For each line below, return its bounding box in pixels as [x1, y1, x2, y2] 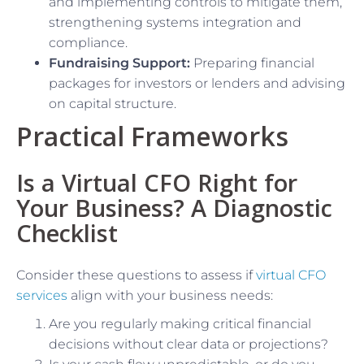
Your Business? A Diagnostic [16, 191, 332, 223]
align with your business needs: [67, 287, 273, 303]
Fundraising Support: [49, 54, 190, 71]
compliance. [49, 34, 128, 50]
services [16, 287, 67, 303]
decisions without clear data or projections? [49, 336, 328, 352]
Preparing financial [190, 54, 314, 71]
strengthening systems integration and [49, 14, 301, 30]
